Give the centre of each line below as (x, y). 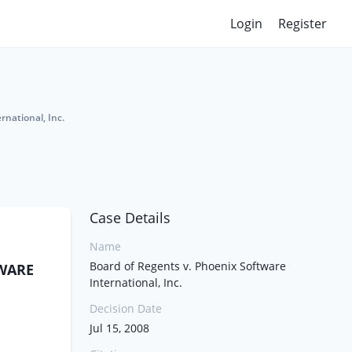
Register (302, 24)
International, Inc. (136, 282)
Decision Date (126, 308)
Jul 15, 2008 (119, 328)
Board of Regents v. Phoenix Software (188, 266)
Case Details (130, 218)
